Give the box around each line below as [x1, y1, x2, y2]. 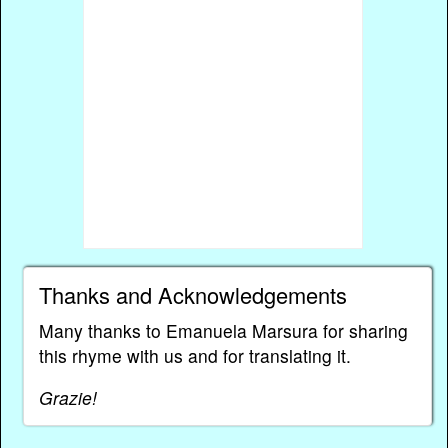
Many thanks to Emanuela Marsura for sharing [38, 317, 408, 343]
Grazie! [38, 385, 97, 411]
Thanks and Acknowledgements [38, 278, 347, 310]
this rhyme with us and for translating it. [38, 342, 351, 368]
